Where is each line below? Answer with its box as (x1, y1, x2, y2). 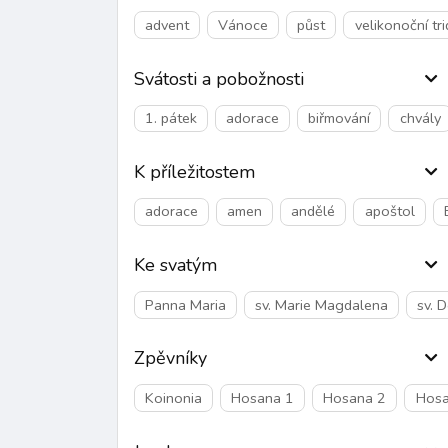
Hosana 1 (231, 387, 295, 408)
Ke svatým (134, 253, 217, 278)
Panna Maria (145, 294, 227, 315)
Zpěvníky (134, 346, 207, 371)
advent (145, 14, 190, 35)
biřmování (308, 108, 371, 129)
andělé (291, 201, 336, 222)
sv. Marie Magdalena (255, 294, 389, 315)
